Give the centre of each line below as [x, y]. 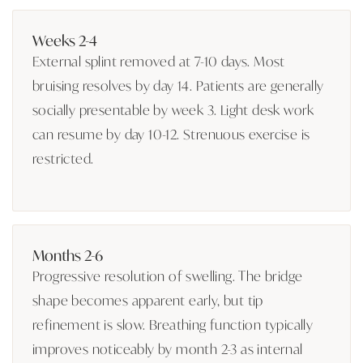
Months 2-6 [68, 254]
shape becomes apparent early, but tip [148, 299]
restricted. [63, 158]
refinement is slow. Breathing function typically [173, 324]
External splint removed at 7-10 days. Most [159, 60]
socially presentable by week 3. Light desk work [173, 109]
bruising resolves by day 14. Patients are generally [178, 85]
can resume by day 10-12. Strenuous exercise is [171, 133]
